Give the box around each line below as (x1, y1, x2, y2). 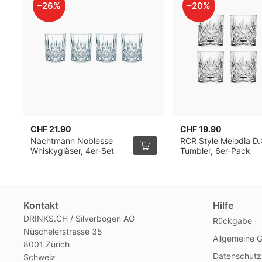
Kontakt (23, 199, 58, 211)
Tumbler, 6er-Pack (180, 146, 251, 156)
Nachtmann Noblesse (30, 136, 113, 146)
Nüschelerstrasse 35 (23, 226, 102, 236)
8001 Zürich (23, 239, 70, 249)
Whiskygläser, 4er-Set (30, 146, 115, 156)
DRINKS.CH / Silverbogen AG (23, 213, 135, 223)
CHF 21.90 (30, 124, 72, 134)
